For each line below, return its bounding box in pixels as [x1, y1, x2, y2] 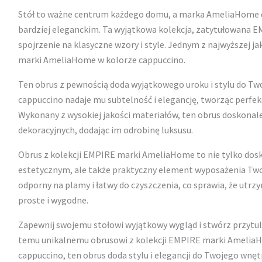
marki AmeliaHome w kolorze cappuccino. [18, 54, 185, 66]
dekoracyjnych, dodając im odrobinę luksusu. [18, 124, 193, 136]
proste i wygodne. [18, 194, 88, 206]
